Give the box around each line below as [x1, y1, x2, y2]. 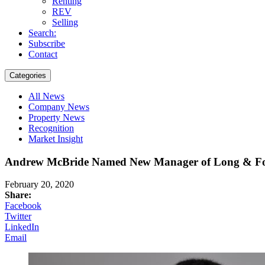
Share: [5, 190, 31, 201]
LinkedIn [5, 222, 39, 232]
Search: [28, 27, 56, 38]
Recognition [28, 122, 74, 133]
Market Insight [28, 133, 83, 144]
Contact [28, 49, 57, 59]
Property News [28, 112, 85, 122]
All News [28, 91, 64, 101]
